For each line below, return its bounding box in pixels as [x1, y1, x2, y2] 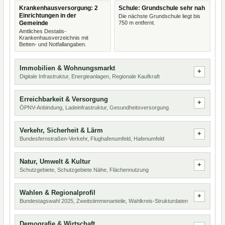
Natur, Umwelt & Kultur [20, 158, 90, 165]
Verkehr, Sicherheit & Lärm [20, 127, 103, 134]
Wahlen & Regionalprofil [20, 189, 95, 196]
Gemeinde [19, 20, 48, 27]
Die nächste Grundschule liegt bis [119, 13, 200, 19]
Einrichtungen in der [19, 12, 76, 19]
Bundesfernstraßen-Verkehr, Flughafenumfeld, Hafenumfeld [20, 136, 164, 142]
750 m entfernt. [119, 20, 155, 26]
